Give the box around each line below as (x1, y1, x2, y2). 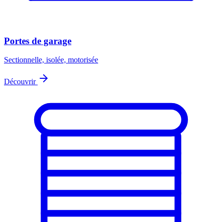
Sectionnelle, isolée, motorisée (4, 55, 98, 64)
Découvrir (4, 77, 38, 86)
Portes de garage (4, 35, 71, 46)
